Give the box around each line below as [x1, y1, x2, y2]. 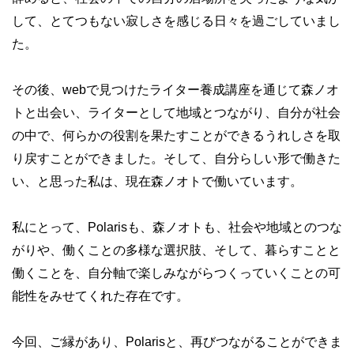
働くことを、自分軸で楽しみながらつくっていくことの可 [12, 266, 341, 280]
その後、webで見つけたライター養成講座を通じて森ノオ [12, 83, 339, 96]
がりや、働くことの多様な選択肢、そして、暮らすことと [12, 243, 341, 257]
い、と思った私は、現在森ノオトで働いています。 [12, 175, 303, 188]
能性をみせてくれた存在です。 [12, 289, 189, 303]
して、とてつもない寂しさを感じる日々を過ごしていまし [12, 14, 341, 28]
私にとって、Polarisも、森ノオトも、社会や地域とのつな [12, 220, 342, 234]
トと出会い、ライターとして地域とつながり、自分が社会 [12, 106, 341, 119]
